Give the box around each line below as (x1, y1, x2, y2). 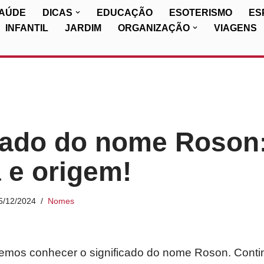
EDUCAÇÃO (97, 8, 153, 18)
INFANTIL (5, 23, 48, 33)
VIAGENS (214, 23, 257, 33)
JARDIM (65, 23, 101, 33)
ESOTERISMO (169, 8, 232, 18)
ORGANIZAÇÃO (118, 23, 190, 33)
